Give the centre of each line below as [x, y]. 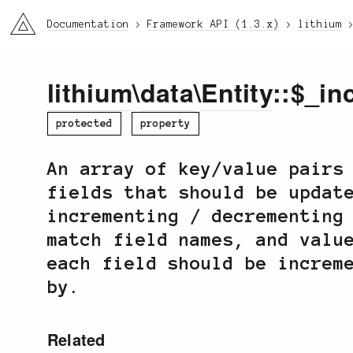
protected [84, 123]
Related [76, 339]
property [165, 123]
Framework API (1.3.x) [214, 24]
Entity [237, 93]
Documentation [88, 24]
